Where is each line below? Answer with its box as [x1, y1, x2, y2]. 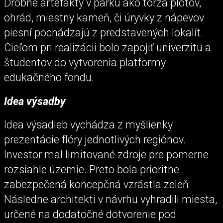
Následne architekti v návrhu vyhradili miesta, [4, 193, 217, 206]
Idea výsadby [4, 95, 68, 108]
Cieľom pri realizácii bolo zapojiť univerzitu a [4, 41, 211, 54]
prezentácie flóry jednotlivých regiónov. [4, 133, 186, 146]
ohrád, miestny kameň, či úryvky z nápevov [4, 11, 204, 24]
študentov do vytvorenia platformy [4, 56, 166, 69]
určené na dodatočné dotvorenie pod [4, 208, 176, 221]
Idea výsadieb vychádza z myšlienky [4, 118, 173, 131]
